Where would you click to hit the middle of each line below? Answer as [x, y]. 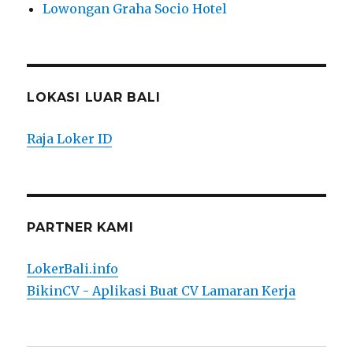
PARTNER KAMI [80, 227]
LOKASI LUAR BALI [94, 97]
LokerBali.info [73, 268]
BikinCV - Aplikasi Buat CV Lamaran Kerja [162, 290]
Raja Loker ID [70, 138]
